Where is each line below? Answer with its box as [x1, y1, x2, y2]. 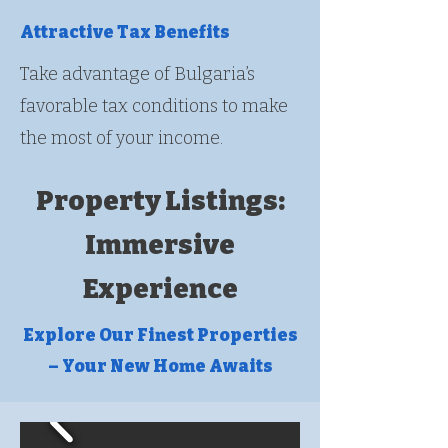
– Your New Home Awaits [47, 356, 273, 377]
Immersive [85, 229, 235, 261]
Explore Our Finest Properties [22, 325, 298, 346]
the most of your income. [20, 127, 223, 149]
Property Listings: [35, 185, 285, 217]
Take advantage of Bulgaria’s [20, 63, 255, 85]
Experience [82, 273, 238, 305]
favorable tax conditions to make [20, 95, 288, 117]
